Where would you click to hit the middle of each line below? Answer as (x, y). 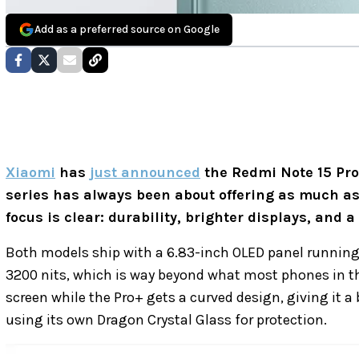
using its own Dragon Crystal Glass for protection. (166, 320)
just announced (145, 173)
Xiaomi (30, 173)
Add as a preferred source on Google (127, 30)
